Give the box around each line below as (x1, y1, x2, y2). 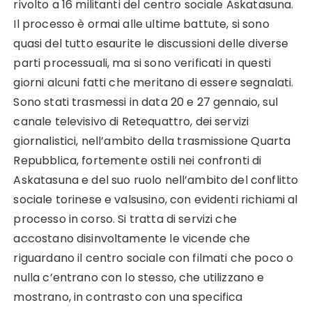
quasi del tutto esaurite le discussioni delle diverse (13, 36, 289, 52)
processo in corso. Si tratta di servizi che (13, 211, 237, 228)
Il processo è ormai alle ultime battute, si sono (13, 16, 270, 33)
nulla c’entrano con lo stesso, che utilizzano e (13, 270, 265, 286)
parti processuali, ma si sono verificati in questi (13, 55, 271, 72)
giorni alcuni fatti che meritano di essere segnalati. (13, 75, 294, 91)
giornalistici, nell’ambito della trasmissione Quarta (13, 133, 291, 150)
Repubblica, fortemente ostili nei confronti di (13, 153, 262, 169)
